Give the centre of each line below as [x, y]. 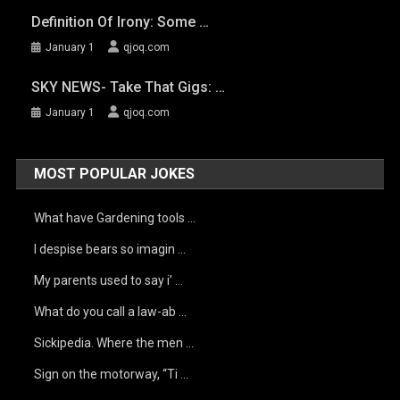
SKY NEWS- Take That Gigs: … [128, 87]
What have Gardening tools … [115, 218]
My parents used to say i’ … [109, 280]
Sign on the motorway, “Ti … [112, 374]
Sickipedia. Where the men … [114, 343]
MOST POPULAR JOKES [115, 174]
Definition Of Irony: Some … [120, 22]
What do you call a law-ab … [111, 312]
